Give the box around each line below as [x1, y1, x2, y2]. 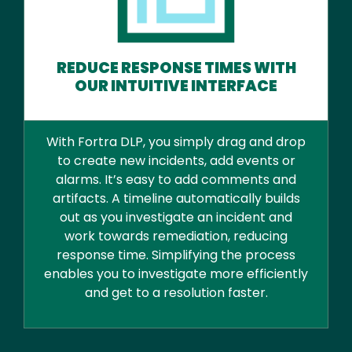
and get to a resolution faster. [84, 284, 268, 302]
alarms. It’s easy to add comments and [56, 170, 296, 189]
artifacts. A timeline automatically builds [52, 189, 300, 208]
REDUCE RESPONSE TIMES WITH [56, 57, 296, 79]
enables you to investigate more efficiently [44, 265, 308, 284]
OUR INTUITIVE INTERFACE [75, 75, 277, 97]
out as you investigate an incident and [60, 208, 292, 227]
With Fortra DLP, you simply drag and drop [46, 133, 306, 152]
